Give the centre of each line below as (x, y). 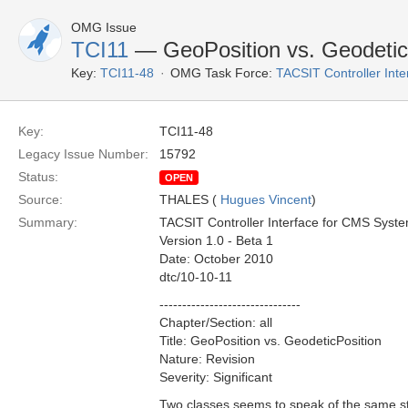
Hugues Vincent (266, 199)
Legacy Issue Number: (83, 154)
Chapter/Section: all (216, 322)
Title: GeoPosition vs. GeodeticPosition (270, 341)
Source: (41, 199)
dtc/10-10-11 (196, 277)
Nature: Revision (207, 359)
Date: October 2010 (216, 259)
